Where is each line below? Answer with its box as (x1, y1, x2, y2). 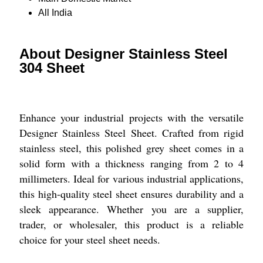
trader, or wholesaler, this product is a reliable (19, 217, 244, 232)
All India (38, 8, 72, 18)
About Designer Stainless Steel (19, 46, 228, 62)
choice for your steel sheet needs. (19, 232, 160, 247)
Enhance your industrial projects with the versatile (19, 110, 244, 125)
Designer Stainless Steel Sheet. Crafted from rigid (19, 126, 244, 140)
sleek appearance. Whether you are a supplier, (19, 202, 244, 217)
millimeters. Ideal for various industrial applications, (19, 171, 244, 186)
